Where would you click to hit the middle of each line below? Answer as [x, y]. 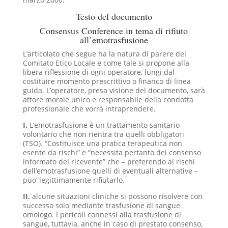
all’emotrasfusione [114, 39]
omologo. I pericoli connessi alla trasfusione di [102, 214]
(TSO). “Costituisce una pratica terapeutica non [102, 143]
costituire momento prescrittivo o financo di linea [107, 81]
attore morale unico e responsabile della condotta [108, 99]
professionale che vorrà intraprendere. [89, 108]
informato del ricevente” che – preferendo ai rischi [109, 161]
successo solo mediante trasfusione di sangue [101, 205]
